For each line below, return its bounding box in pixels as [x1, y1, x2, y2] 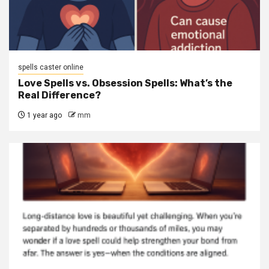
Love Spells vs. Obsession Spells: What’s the [18, 77, 232, 89]
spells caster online [18, 62, 83, 71]
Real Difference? [18, 89, 101, 101]
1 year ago [25, 110, 62, 119]
